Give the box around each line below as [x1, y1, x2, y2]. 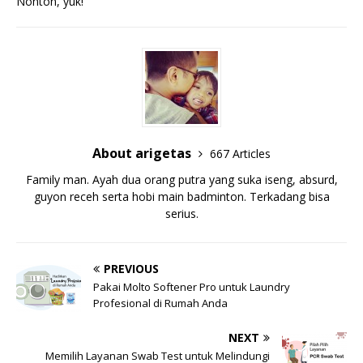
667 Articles [210, 146, 271, 162]
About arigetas [92, 144, 194, 163]
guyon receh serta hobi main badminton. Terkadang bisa [33, 189, 330, 205]
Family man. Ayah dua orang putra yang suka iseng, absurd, [25, 172, 338, 188]
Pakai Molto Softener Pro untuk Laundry [93, 280, 290, 295]
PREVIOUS [104, 261, 159, 277]
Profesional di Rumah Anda [93, 296, 228, 311]
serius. [164, 206, 199, 222]
